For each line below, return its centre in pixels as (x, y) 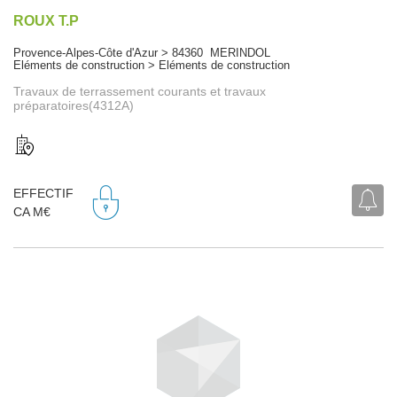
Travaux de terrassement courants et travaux (140, 91)
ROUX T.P (46, 20)
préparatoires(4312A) (74, 105)
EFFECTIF (43, 194)
